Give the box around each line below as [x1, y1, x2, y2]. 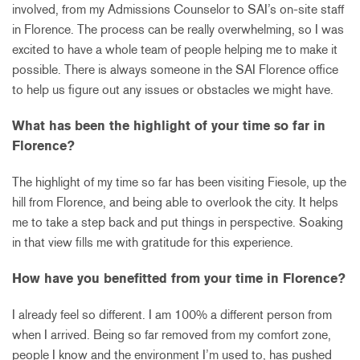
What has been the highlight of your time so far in [12, 117, 325, 133]
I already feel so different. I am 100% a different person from [12, 306, 332, 322]
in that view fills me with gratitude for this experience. [12, 234, 293, 250]
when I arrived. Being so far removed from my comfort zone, [12, 326, 331, 342]
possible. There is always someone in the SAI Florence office [12, 61, 338, 77]
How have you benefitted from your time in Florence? [12, 270, 346, 286]
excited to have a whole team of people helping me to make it [12, 41, 337, 57]
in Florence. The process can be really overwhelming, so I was [12, 21, 344, 37]
